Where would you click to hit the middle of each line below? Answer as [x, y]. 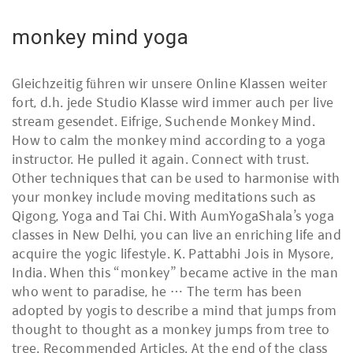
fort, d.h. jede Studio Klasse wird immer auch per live [173, 102]
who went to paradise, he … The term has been [157, 291]
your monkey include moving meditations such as [164, 197]
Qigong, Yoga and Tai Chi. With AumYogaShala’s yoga [173, 216]
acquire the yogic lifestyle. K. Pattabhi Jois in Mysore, [173, 253]
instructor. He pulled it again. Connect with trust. [161, 159]
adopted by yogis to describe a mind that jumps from [175, 310]
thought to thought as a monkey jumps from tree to [171, 329]
